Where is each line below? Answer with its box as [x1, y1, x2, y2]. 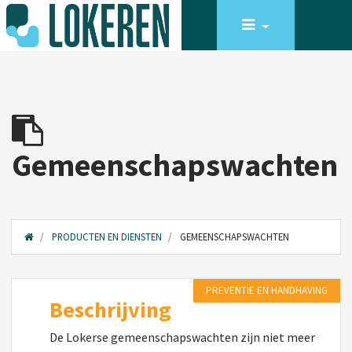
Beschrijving [49, 295, 171, 324]
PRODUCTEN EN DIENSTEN [52, 230, 162, 243]
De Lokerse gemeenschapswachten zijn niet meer [49, 329, 315, 345]
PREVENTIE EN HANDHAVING [206, 284, 328, 297]
